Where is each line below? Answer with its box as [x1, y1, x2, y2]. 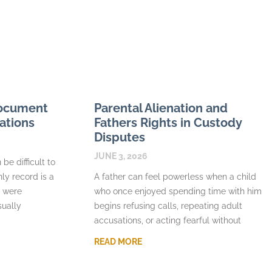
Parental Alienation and [94, 101, 228, 116]
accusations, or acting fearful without [94, 216, 242, 226]
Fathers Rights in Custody [94, 115, 242, 131]
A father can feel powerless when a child [94, 172, 257, 182]
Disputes [94, 130, 146, 145]
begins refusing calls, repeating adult [94, 201, 243, 211]
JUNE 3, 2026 [94, 151, 148, 161]
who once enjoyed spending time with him [94, 186, 262, 197]
